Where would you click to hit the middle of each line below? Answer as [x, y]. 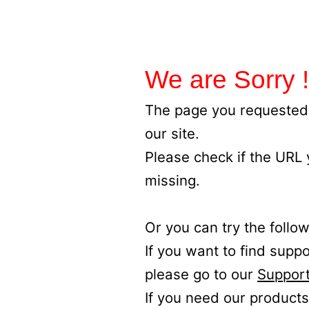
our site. [172, 133]
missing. [172, 180]
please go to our [201, 274]
